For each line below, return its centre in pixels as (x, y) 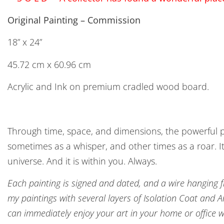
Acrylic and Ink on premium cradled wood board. (108, 87)
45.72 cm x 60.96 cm (49, 64)
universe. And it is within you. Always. (82, 161)
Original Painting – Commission (74, 20)
